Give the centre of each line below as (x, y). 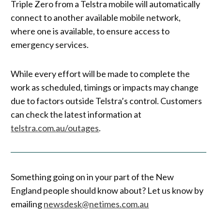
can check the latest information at (76, 114)
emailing (27, 204)
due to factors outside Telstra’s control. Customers (107, 101)
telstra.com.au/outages (55, 128)
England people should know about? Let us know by (107, 191)
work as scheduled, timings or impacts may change (105, 87)
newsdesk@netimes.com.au (96, 204)
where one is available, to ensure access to (90, 31)
